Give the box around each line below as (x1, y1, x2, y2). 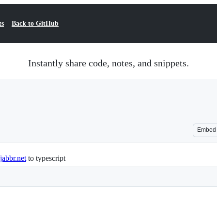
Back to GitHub (12, 20, 59, 27)
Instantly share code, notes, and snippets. (28, 58, 189, 68)
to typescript (26, 154, 65, 162)
